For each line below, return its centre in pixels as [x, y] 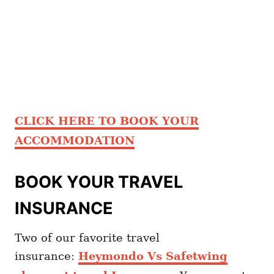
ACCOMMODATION [75, 141]
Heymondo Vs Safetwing [153, 256]
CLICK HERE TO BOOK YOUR [107, 121]
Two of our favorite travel [87, 238]
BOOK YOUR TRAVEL [99, 182]
